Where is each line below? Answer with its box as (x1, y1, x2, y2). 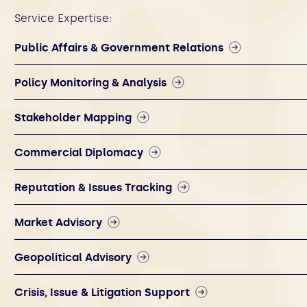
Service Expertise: (14, 12, 112, 25)
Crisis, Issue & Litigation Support (14, 286, 190, 299)
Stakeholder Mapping (14, 111, 132, 124)
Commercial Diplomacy (14, 146, 143, 159)
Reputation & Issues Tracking (14, 181, 172, 194)
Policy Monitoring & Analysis (14, 76, 167, 89)
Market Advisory (14, 216, 102, 229)
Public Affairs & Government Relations (14, 41, 223, 54)
